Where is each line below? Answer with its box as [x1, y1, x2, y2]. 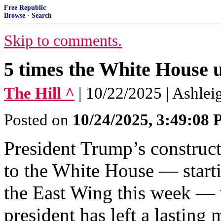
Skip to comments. [4, 32, 122, 49]
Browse [4, 12, 25, 19]
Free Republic [4, 4, 46, 11]
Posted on [4, 111, 73, 129]
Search [32, 12, 52, 19]
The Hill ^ [4, 84, 74, 102]
